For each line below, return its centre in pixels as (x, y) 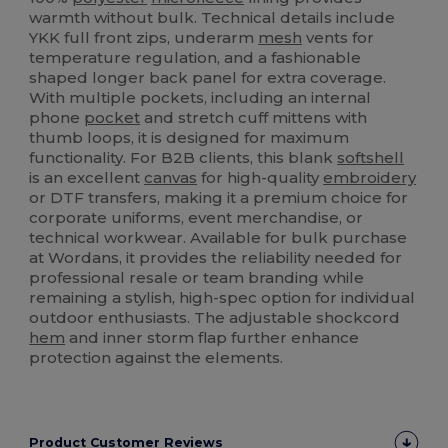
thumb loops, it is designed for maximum (189, 138)
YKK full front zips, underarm (144, 38)
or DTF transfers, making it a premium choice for (219, 198)
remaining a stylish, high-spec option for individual (222, 298)
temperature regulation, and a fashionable (195, 58)
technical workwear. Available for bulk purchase (218, 238)
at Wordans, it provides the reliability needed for (216, 258)
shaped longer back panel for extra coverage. (208, 78)
